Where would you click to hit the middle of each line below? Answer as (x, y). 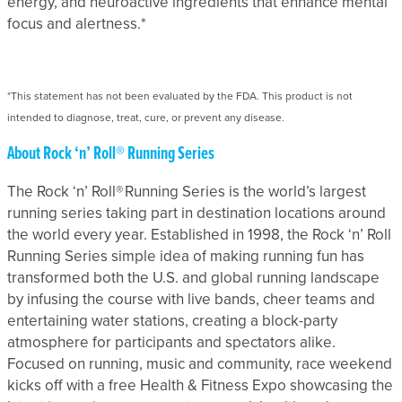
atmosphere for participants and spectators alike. (171, 343)
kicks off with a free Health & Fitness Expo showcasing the (200, 386)
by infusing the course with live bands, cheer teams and (191, 300)
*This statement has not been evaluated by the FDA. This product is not (180, 96)
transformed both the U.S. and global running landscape (193, 278)
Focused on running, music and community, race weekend (200, 364)
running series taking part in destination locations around (197, 214)
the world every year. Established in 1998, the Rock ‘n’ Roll (199, 235)
